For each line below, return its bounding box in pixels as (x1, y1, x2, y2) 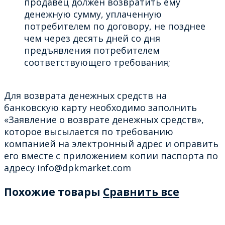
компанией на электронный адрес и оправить (4, 137, 218, 150)
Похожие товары (4, 184, 103, 199)
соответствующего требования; (24, 56, 170, 68)
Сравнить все (103, 184, 179, 199)
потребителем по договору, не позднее (24, 20, 205, 32)
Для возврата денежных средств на (4, 89, 167, 101)
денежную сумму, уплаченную (24, 8, 162, 20)
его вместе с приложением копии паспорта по (4, 149, 218, 162)
